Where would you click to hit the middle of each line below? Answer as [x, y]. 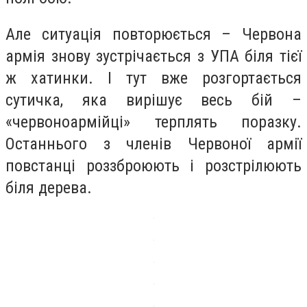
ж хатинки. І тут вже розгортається [153, 78]
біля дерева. [49, 188]
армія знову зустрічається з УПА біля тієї [153, 57]
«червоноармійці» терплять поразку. [153, 122]
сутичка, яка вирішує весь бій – [153, 100]
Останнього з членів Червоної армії [153, 144]
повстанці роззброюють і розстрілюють [153, 166]
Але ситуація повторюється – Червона [153, 35]
